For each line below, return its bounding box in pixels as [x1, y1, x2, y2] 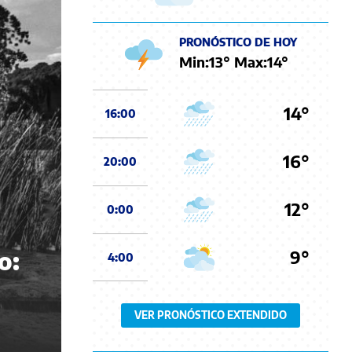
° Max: [223, 53, 267, 71]
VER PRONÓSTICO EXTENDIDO [134, 308, 287, 321]
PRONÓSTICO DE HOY [179, 35, 297, 49]
